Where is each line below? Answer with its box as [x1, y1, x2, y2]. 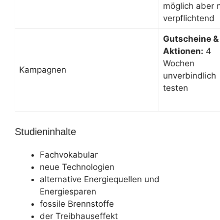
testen [163, 83, 188, 93]
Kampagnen [19, 65, 66, 75]
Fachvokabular [40, 149, 98, 160]
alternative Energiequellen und [40, 174, 160, 184]
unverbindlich [163, 71, 216, 81]
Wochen [163, 58, 194, 68]
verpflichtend [163, 13, 215, 23]
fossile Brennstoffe [40, 198, 114, 209]
